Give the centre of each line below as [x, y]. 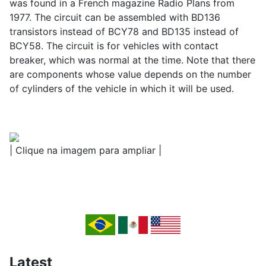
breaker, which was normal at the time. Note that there [132, 60]
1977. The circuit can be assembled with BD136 [115, 18]
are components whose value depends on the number [130, 75]
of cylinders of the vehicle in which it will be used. [122, 89]
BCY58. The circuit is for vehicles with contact [114, 46]
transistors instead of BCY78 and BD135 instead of [124, 32]
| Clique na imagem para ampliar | [85, 151]
